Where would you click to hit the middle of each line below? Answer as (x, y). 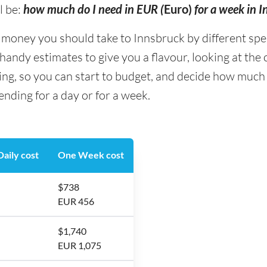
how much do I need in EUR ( (94, 9)
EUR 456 (76, 201)
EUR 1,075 (80, 245)
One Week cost (91, 155)
